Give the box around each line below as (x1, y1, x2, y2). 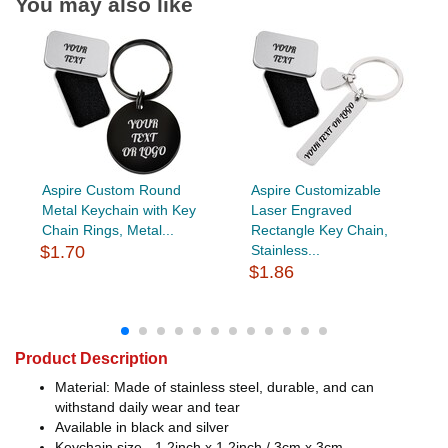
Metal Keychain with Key (41, 201, 196, 218)
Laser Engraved (250, 201, 352, 218)
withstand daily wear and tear (55, 398, 240, 415)
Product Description (15, 349, 168, 367)
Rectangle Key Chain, (250, 221, 388, 238)
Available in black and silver (55, 418, 229, 435)
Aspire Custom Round (41, 181, 181, 198)
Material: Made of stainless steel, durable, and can (55, 378, 374, 395)
